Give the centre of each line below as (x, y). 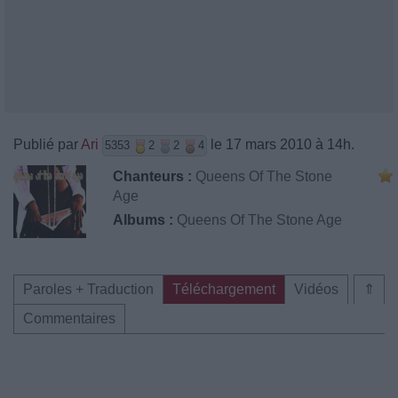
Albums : (143, 220)
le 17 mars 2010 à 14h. (281, 144)
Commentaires (69, 318)
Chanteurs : (152, 176)
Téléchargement (224, 289)
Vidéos (316, 289)
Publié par (47, 144)
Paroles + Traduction (88, 289)
